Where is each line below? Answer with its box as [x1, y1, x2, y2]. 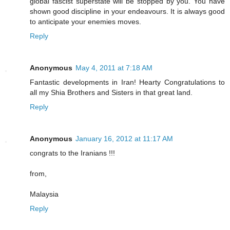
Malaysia [30, 189, 59, 198]
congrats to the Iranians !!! [30, 148, 115, 157]
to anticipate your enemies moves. [30, 17, 141, 26]
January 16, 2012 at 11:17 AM [75, 134, 173, 143]
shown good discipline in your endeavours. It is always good [30, 7, 225, 15]
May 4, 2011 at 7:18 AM [75, 63, 152, 72]
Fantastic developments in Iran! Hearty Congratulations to [30, 78, 225, 86]
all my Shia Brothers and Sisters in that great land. [30, 88, 193, 97]
